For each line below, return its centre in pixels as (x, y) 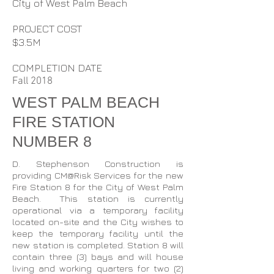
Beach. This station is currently (98, 198)
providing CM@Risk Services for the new (98, 175)
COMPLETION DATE (57, 68)
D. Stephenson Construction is (98, 164)
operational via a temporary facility (98, 210)
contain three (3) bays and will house (98, 257)
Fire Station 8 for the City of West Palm (98, 187)
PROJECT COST (47, 29)
